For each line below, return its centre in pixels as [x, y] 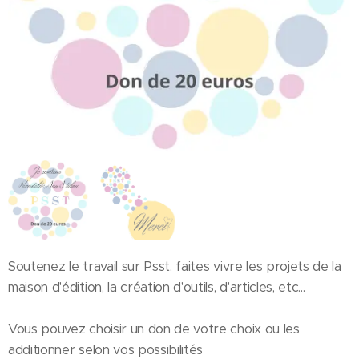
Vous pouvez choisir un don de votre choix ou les [154, 329]
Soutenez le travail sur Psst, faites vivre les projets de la [175, 266]
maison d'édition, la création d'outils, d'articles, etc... [157, 287]
